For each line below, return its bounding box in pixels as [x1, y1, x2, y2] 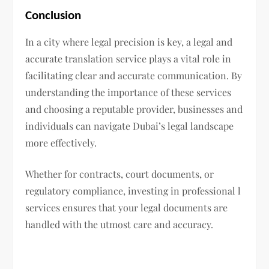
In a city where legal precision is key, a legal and [25, 35, 233, 49]
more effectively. [25, 136, 97, 150]
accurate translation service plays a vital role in [25, 52, 232, 65]
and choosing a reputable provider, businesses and [25, 103, 243, 116]
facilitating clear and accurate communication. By [25, 69, 243, 82]
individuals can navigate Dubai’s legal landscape [25, 119, 234, 133]
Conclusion [25, 10, 82, 23]
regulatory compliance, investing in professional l [25, 184, 241, 198]
